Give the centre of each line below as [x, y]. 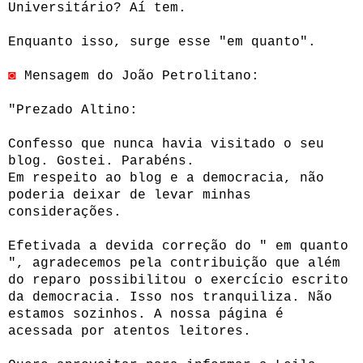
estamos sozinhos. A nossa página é [146, 314]
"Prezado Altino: [73, 110]
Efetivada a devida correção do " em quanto [178, 246]
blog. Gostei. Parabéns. [101, 161]
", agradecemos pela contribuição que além [174, 263]
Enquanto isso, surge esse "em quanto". [162, 42]
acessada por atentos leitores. [130, 331]
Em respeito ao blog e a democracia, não [166, 178]
